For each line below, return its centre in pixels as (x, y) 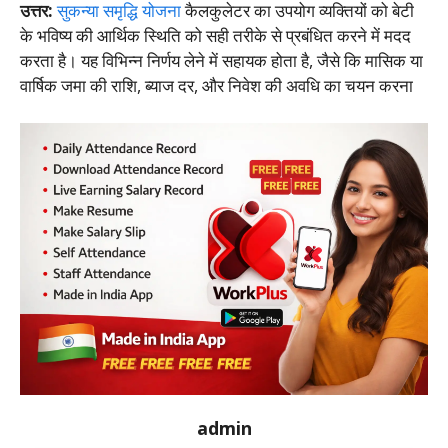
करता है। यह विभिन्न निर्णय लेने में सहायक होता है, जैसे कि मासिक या (221, 60)
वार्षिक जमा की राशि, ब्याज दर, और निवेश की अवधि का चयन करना (216, 85)
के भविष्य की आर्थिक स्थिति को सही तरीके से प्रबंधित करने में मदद (215, 35)
